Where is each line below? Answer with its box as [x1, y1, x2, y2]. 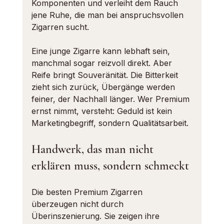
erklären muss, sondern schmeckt [31, 158, 189, 173]
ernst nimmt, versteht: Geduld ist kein [31, 106, 174, 116]
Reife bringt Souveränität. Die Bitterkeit [31, 70, 180, 80]
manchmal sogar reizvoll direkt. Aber [31, 58, 174, 68]
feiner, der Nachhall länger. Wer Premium [31, 94, 192, 104]
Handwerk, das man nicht [31, 142, 156, 156]
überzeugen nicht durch [31, 199, 126, 209]
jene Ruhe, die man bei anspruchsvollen [31, 10, 186, 20]
